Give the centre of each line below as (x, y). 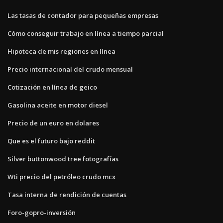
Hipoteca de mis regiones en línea (61, 51)
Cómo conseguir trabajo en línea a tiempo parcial (86, 33)
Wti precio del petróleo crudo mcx (61, 176)
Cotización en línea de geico (52, 87)
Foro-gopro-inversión (42, 212)
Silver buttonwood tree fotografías (63, 159)
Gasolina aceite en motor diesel (58, 105)
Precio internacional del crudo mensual (70, 69)
